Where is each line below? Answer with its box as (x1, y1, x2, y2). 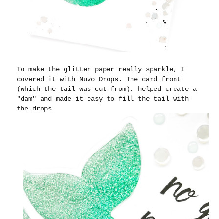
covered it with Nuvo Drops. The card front (17, 75, 181, 84)
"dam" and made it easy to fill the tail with (17, 95, 189, 103)
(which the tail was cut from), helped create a (17, 85, 197, 93)
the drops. (17, 105, 56, 113)
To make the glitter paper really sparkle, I (17, 66, 185, 74)
